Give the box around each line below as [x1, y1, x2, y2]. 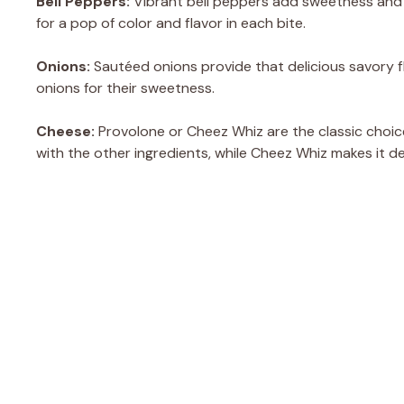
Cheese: [36, 121, 95, 141]
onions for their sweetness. [36, 78, 215, 97]
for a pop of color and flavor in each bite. [36, 13, 306, 32]
